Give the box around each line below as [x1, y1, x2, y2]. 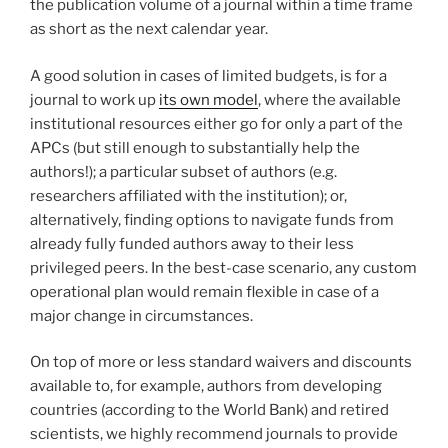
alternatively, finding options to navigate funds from [30, 210, 394, 229]
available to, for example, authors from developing [30, 377, 382, 396]
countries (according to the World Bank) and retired [30, 401, 389, 420]
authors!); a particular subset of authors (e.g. [30, 162, 337, 181]
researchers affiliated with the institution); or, [30, 186, 347, 205]
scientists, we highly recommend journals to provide [30, 425, 398, 444]
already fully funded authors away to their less [30, 234, 354, 253]
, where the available [258, 90, 401, 109]
